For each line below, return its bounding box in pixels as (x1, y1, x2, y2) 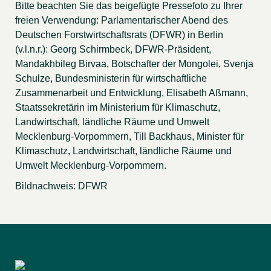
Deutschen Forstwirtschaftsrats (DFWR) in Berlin (15, 30, 223, 41)
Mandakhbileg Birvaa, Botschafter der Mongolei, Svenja (15, 59, 253, 70)
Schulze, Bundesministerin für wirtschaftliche (15, 73, 207, 84)
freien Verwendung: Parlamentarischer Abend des (15, 15, 228, 26)
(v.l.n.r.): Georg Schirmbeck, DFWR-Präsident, (15, 44, 211, 55)
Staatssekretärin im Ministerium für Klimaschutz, (15, 102, 220, 113)
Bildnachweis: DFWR (15, 181, 108, 192)
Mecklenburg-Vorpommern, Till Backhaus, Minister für (15, 131, 244, 142)
